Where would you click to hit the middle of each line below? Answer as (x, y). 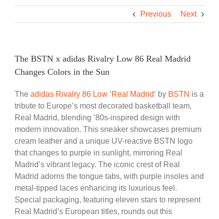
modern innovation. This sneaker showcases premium (108, 129)
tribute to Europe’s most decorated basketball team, (103, 106)
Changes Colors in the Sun (62, 72)
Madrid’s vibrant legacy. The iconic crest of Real (97, 164)
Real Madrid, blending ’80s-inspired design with (97, 117)
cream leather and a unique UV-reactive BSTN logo (104, 141)
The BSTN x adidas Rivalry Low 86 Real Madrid (103, 58)
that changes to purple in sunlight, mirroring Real (99, 153)
